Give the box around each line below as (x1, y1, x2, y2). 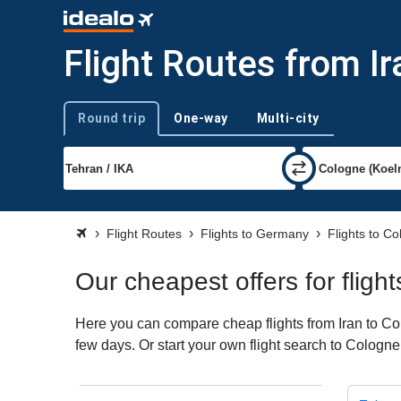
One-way (174, 110, 228, 125)
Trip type (63, 118, 108, 132)
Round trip (78, 110, 145, 125)
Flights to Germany (200, 226, 309, 241)
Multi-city (256, 110, 320, 125)
